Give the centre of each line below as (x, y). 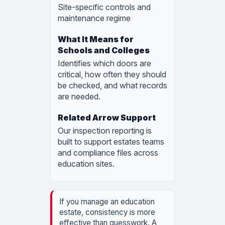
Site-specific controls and (104, 7)
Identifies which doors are (104, 64)
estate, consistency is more (107, 212)
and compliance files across (108, 153)
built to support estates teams (111, 142)
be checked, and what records (113, 86)
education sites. (86, 164)
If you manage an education (107, 202)
